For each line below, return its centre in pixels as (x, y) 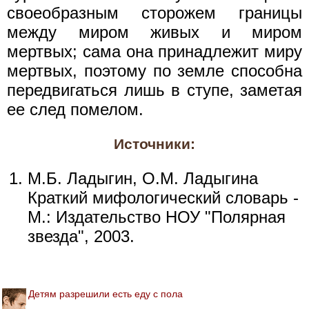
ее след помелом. (75, 109)
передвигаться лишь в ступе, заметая (154, 90)
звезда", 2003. (81, 236)
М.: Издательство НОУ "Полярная (157, 217)
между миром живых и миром (154, 32)
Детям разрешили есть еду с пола (106, 293)
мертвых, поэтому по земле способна (154, 70)
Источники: (154, 144)
